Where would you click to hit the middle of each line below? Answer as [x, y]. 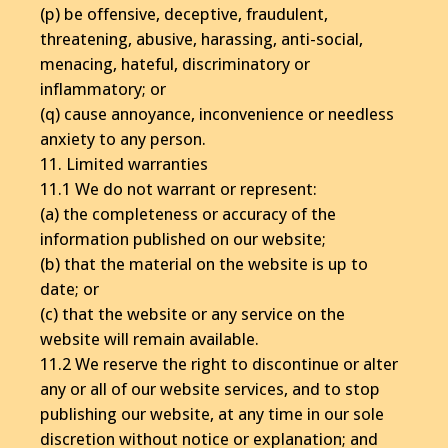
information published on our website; [183, 238]
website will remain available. [149, 338]
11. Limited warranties [124, 163]
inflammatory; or [103, 88]
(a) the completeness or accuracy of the [188, 213]
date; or [69, 288]
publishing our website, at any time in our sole [212, 413]
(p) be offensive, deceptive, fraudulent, [184, 13]
